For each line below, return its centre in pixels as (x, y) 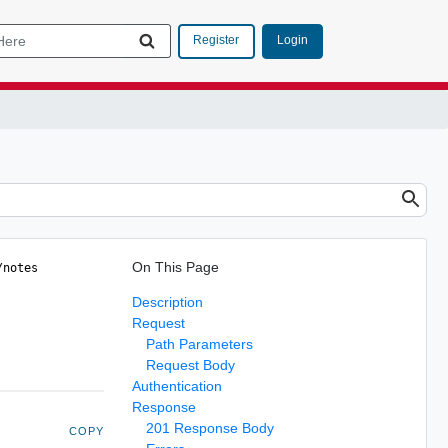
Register (216, 40)
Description (167, 301)
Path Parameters (199, 343)
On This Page (175, 266)
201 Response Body (209, 427)
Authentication (176, 385)
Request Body (190, 364)
